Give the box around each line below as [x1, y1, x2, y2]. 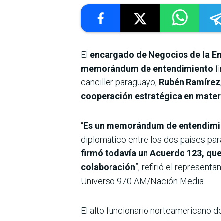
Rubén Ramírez [159, 77, 220, 88]
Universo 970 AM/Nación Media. [81, 176, 205, 186]
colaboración [81, 162, 135, 173]
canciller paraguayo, [81, 77, 159, 88]
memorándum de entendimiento [81, 63, 213, 74]
